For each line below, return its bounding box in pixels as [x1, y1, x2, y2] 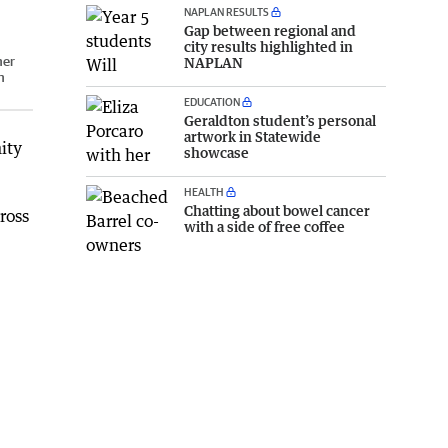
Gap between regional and [184, 21, 356, 39]
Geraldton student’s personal [184, 111, 376, 129]
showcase [184, 143, 249, 161]
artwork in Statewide [184, 127, 321, 145]
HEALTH [184, 184, 224, 198]
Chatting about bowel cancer [184, 201, 370, 219]
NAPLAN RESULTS [184, 4, 269, 18]
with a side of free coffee [184, 217, 345, 235]
